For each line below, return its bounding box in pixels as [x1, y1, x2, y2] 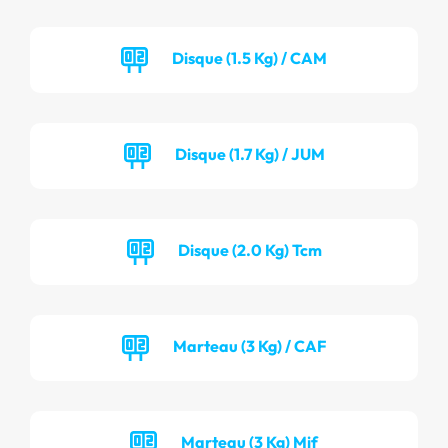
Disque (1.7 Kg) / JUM [174, 143, 325, 164]
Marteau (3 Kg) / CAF [173, 335, 326, 356]
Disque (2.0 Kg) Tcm [177, 239, 322, 260]
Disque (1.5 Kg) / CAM [172, 47, 327, 68]
